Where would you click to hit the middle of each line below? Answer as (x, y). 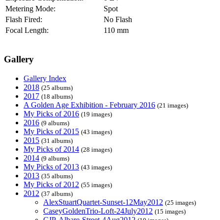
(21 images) (173, 105)
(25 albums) (57, 88)
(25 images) (180, 203)
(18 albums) (57, 96)
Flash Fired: (24, 19)
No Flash (118, 19)
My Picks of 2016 (51, 114)
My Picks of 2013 (51, 167)
